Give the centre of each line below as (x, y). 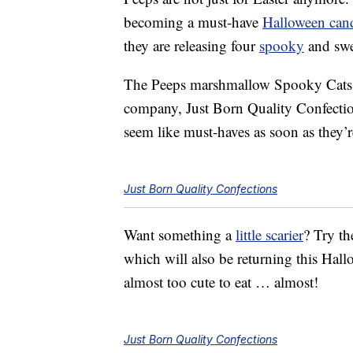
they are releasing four (191, 46)
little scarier (269, 235)
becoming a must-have (193, 22)
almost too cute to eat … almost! (221, 282)
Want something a (180, 235)
